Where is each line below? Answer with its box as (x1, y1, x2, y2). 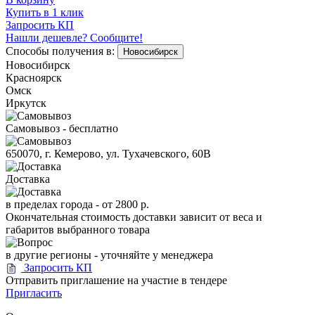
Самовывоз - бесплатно (6, 122, 118, 134)
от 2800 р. (102, 198, 149, 210)
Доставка (6, 172, 50, 185)
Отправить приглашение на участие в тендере (6, 274, 227, 286)
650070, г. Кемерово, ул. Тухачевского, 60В (6, 147, 211, 160)
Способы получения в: (6, 44, 115, 57)
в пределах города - (6, 198, 102, 210)
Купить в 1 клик (6, 6, 84, 18)
